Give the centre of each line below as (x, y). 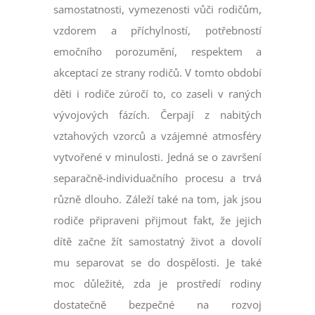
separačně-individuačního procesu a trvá (157, 178)
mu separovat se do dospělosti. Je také (157, 263)
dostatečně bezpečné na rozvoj (157, 305)
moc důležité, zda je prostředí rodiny (157, 284)
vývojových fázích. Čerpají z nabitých (157, 115)
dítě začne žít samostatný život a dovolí (157, 242)
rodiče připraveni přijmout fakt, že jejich (157, 220)
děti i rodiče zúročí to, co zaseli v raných (157, 94)
